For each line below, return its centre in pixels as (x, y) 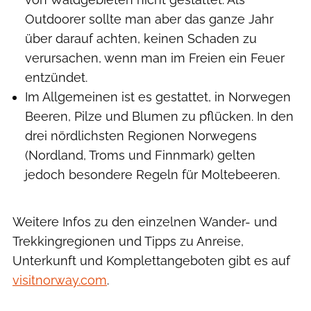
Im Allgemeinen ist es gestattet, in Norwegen (158, 96)
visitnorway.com (60, 280)
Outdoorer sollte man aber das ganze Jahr (149, 19)
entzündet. (56, 77)
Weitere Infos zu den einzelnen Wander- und (145, 222)
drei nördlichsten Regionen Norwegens (141, 135)
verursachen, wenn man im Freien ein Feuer (155, 58)
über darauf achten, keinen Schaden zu (141, 38)
